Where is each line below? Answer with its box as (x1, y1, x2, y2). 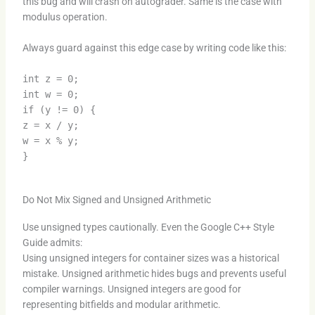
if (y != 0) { (22, 104, 96, 116)
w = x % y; (22, 135, 79, 147)
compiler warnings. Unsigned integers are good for (22, 283, 241, 295)
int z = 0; (22, 73, 79, 85)
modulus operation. (22, 11, 108, 22)
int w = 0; (22, 89, 79, 101)
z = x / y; (22, 120, 79, 131)
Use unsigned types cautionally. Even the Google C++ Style (22, 221, 274, 233)
